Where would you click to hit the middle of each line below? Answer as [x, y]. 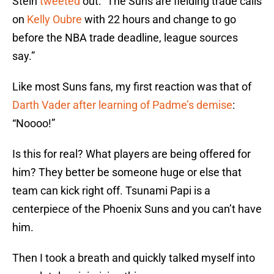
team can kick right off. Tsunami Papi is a [111, 191]
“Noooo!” [34, 124]
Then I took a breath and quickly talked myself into [134, 258]
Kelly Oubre [54, 20]
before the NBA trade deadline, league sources [125, 38]
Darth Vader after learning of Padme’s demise [122, 105]
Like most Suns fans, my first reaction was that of [132, 87]
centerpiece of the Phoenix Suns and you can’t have [137, 209]
